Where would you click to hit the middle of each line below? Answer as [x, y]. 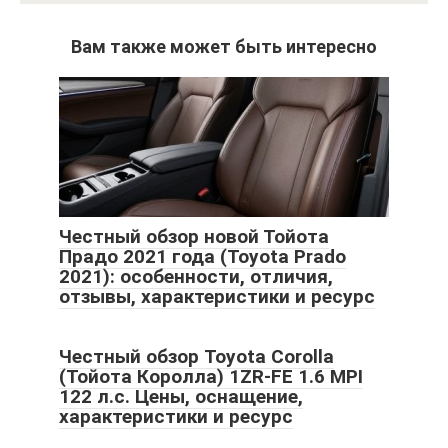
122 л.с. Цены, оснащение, [181, 397]
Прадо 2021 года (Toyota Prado [202, 257]
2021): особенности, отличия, [196, 277]
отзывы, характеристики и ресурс [217, 297]
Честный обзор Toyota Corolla [196, 357]
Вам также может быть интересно [224, 47]
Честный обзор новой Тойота [194, 237]
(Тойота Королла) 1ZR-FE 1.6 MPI [211, 377]
